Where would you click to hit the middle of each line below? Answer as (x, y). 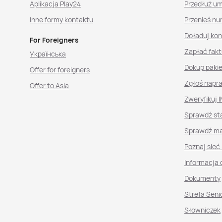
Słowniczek (202, 210)
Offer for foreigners (60, 70)
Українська (48, 54)
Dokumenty (202, 178)
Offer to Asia (49, 85)
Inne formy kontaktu (61, 20)
